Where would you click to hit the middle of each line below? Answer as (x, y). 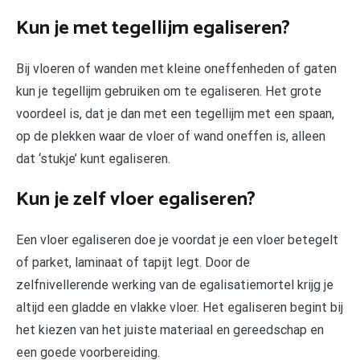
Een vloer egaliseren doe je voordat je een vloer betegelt (177, 239)
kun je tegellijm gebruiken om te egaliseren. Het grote (169, 91)
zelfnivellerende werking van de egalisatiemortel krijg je (175, 284)
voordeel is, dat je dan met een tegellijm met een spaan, (175, 113)
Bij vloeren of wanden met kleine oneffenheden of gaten (176, 68)
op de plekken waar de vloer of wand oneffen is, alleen (171, 136)
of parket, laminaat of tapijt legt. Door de (133, 262)
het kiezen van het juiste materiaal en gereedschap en (170, 329)
